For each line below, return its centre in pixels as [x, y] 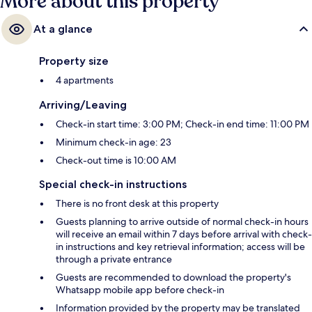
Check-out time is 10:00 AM [116, 161]
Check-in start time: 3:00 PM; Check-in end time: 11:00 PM [182, 124]
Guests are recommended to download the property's [173, 278]
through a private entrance [114, 259]
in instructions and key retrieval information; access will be [180, 247]
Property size [74, 61]
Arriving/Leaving [83, 105]
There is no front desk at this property [137, 204]
